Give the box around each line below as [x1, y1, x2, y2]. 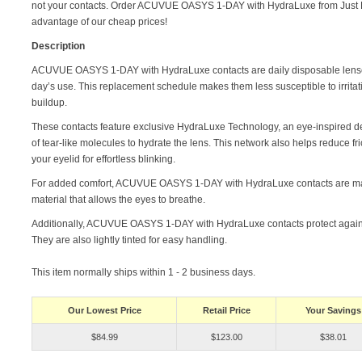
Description [32, 40, 85, 53]
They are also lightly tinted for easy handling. [32, 234, 227, 246]
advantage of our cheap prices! [32, 16, 167, 28]
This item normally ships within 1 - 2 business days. [32, 267, 255, 279]
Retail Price [202, 305, 250, 316]
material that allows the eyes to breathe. [32, 194, 205, 206]
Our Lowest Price [67, 305, 141, 316]
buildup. [32, 97, 67, 109]
